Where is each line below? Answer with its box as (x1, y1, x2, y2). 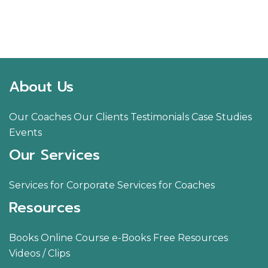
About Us (9, 76, 74, 98)
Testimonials (130, 111, 189, 123)
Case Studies (191, 111, 252, 123)
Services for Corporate (9, 179, 117, 191)
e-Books (112, 232, 151, 244)
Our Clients (74, 111, 128, 123)
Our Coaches (9, 111, 71, 123)
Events (9, 127, 42, 139)
